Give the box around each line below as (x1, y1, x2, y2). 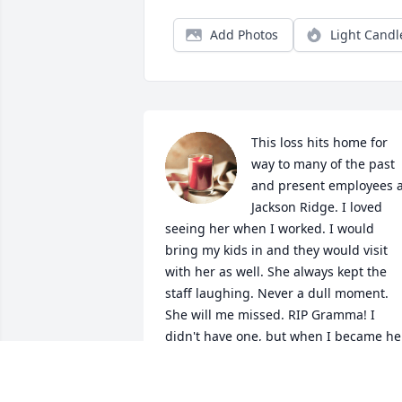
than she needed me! (165, 371, 293, 389)
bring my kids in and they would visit (165, 241, 388, 259)
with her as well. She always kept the (165, 263, 387, 281)
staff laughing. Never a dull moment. (165, 284, 389, 302)
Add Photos (210, 26, 278, 44)
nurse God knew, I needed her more (165, 349, 382, 367)
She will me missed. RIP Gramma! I (165, 306, 375, 324)
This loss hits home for (251, 134, 388, 152)
